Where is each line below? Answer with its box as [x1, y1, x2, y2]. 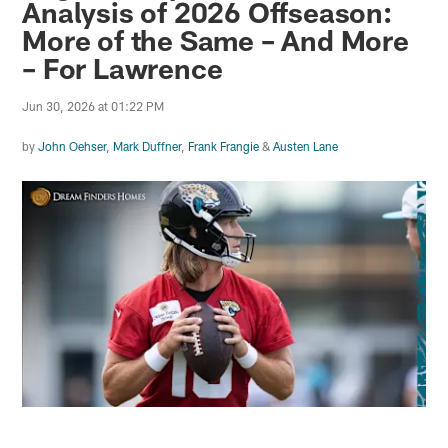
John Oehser [38, 139, 107, 154]
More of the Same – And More [22, 23, 409, 58]
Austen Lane [273, 139, 339, 154]
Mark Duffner [113, 139, 182, 154]
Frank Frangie [188, 139, 260, 154]
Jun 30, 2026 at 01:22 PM [22, 99, 165, 114]
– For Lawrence [22, 51, 223, 86]
